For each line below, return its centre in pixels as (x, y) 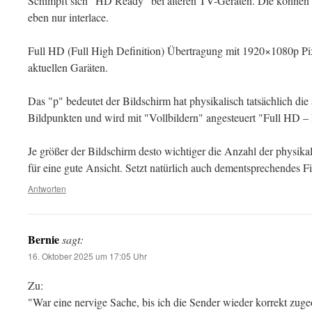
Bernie (44, 239)
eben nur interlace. (68, 17)
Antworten (47, 188)
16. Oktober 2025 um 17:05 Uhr (87, 256)
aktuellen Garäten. (68, 67)
